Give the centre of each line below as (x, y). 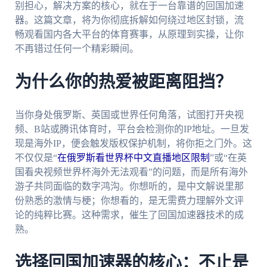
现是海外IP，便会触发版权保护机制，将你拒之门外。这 (133, 143)
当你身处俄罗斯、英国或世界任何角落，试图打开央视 (129, 114)
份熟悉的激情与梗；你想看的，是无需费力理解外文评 (129, 200)
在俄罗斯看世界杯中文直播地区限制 (133, 157)
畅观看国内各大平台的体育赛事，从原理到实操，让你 (129, 35)
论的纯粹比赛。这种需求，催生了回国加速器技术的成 (129, 215)
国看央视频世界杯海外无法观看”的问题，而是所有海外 (131, 172)
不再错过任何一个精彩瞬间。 (77, 49)
